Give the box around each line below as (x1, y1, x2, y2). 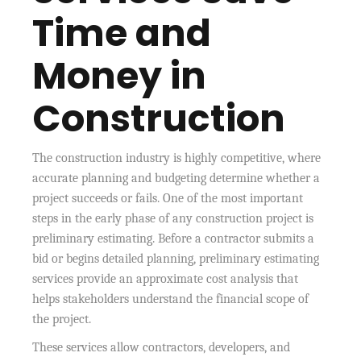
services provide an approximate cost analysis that (32, 271, 299, 286)
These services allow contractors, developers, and (32, 339, 291, 355)
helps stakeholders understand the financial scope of (32, 291, 309, 306)
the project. (32, 311, 92, 326)
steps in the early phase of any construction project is (32, 210, 314, 226)
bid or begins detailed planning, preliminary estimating (32, 251, 320, 266)
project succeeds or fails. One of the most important (32, 190, 304, 205)
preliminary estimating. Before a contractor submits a (32, 230, 315, 246)
